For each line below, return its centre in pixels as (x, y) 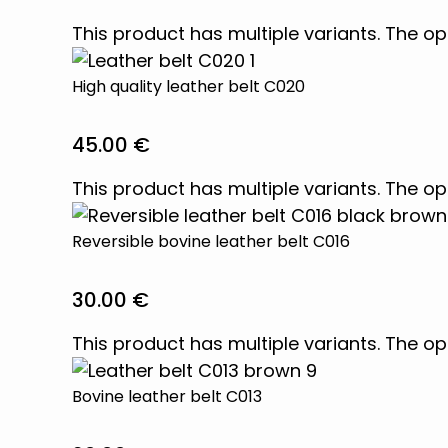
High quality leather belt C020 (188, 86)
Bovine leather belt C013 (167, 396)
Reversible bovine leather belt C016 (211, 241)
